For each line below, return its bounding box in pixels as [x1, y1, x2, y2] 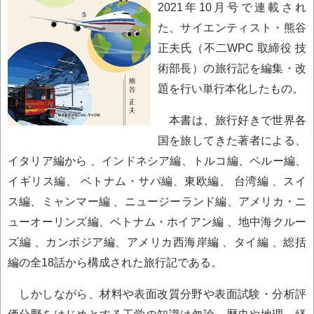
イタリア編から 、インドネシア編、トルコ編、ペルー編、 [8, 154, 306, 168]
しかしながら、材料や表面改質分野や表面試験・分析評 [8, 287, 306, 301]
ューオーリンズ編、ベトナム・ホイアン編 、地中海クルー [8, 215, 306, 228]
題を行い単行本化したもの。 [157, 82, 303, 95]
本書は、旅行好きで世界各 [157, 114, 306, 127]
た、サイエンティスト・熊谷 [157, 21, 306, 34]
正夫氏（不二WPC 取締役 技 [157, 41, 306, 54]
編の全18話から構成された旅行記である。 [8, 256, 222, 269]
